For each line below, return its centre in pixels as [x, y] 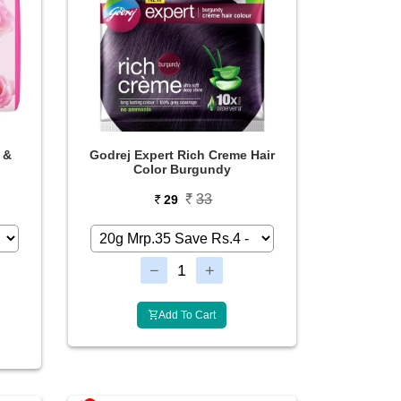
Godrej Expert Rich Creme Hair [182, 155]
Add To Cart [188, 315]
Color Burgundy [182, 169]
